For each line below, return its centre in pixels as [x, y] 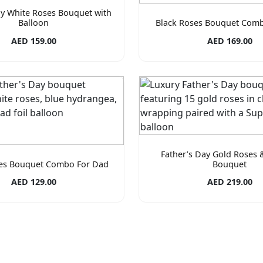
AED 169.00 [230, 41]
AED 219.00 [230, 181]
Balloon [33, 23]
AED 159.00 [33, 41]
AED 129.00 [33, 181]
